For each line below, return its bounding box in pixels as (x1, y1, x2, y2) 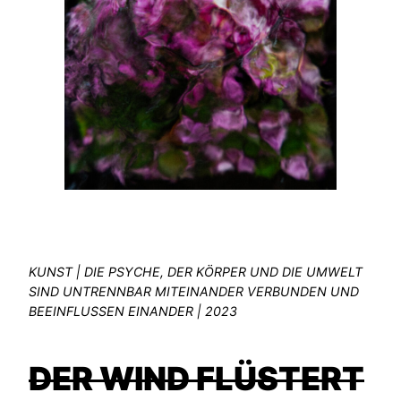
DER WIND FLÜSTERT (29, 358, 364, 398)
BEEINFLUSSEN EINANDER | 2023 (29, 303, 237, 319)
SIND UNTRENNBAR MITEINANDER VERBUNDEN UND (29, 283, 359, 299)
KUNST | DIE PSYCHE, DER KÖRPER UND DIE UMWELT (29, 263, 363, 279)
